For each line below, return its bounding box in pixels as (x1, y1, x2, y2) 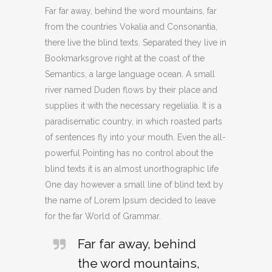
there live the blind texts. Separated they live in (45, 38, 226, 47)
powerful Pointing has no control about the (45, 148, 213, 158)
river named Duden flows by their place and (45, 85, 217, 95)
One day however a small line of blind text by (45, 180, 223, 189)
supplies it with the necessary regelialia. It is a (45, 101, 222, 110)
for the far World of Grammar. (45, 211, 161, 221)
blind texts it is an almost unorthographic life (45, 164, 219, 174)
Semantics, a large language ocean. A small (45, 69, 215, 79)
